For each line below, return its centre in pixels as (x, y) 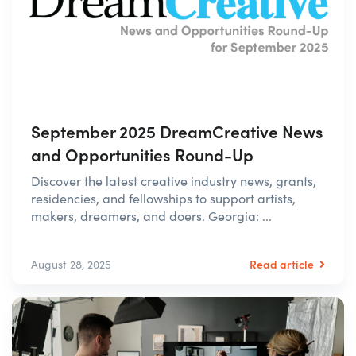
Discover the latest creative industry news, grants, (174, 180)
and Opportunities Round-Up (142, 154)
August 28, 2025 (71, 264)
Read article (283, 263)
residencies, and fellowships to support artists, (163, 198)
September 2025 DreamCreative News (177, 131)
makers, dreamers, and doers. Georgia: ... (151, 215)
